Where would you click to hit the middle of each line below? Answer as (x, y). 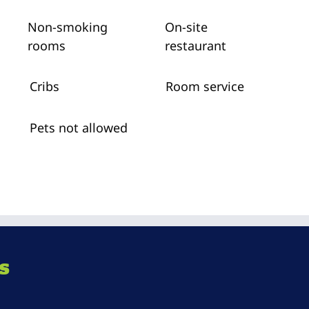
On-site (187, 27)
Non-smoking (67, 27)
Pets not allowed (79, 128)
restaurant (196, 46)
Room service (205, 86)
